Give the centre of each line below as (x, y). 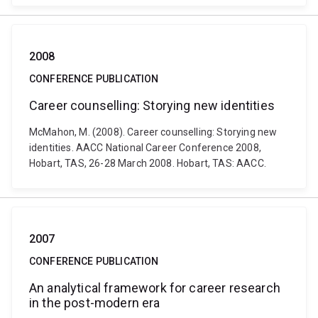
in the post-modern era (95, 303)
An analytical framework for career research (155, 288)
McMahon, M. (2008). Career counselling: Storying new (153, 132)
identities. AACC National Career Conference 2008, (145, 148)
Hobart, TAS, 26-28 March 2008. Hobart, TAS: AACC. (148, 163)
